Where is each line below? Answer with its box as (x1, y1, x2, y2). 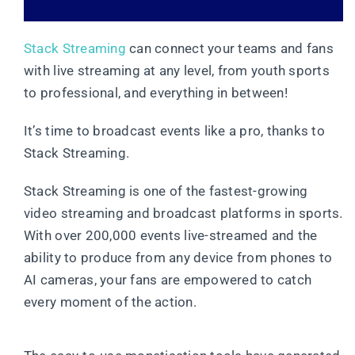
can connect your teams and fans (125, 40, 334, 57)
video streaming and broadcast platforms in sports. (23, 205, 343, 222)
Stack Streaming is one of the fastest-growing (23, 183, 308, 200)
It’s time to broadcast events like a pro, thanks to (23, 123, 325, 139)
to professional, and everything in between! (23, 85, 288, 101)
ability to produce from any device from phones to (23, 250, 333, 266)
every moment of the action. (23, 294, 197, 311)
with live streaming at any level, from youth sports (23, 63, 330, 79)
